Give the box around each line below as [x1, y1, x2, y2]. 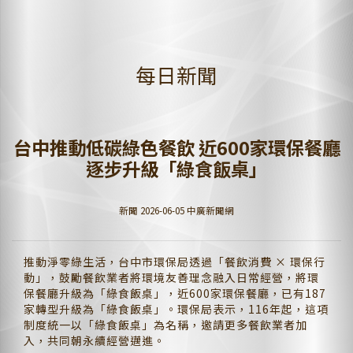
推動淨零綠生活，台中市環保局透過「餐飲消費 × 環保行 [24, 253, 325, 269]
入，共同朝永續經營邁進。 [24, 332, 165, 348]
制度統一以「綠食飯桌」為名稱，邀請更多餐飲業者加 [24, 316, 307, 333]
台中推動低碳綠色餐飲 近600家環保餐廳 [13, 133, 340, 161]
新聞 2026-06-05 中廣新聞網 [119, 203, 234, 217]
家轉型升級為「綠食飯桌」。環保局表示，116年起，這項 [24, 300, 329, 317]
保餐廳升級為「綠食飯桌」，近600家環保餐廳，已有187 [24, 284, 326, 301]
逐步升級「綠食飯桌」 [86, 154, 267, 182]
